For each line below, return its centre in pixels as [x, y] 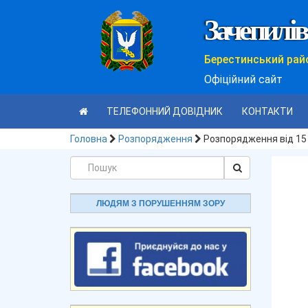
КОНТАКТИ [267, 111]
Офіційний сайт [243, 79]
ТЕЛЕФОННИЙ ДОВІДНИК [165, 111]
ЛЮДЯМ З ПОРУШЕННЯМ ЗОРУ [160, 203]
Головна [89, 139]
